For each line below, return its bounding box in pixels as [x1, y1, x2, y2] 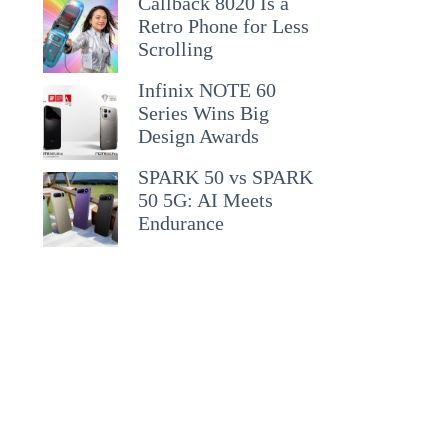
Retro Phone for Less [138, 15, 310, 37]
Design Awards [138, 125, 260, 147]
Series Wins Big [138, 102, 270, 124]
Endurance [138, 212, 225, 234]
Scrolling [138, 38, 214, 60]
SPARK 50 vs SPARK [138, 166, 314, 188]
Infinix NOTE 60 [138, 79, 277, 101]
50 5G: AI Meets [138, 189, 274, 211]
